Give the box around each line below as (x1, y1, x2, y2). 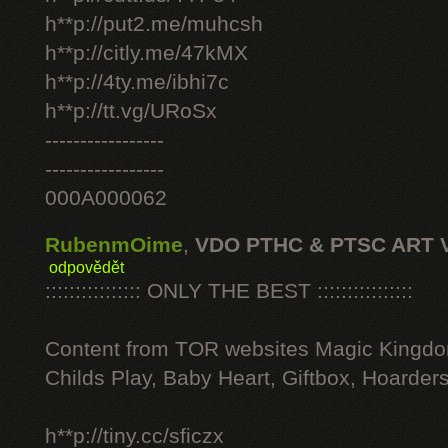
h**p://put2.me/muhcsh (45, 12, 263, 36)
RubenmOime (45, 233, 183, 257)
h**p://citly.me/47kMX (45, 41, 248, 65)
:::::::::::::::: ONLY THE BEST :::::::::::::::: (45, 279, 413, 303)
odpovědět (49, 258, 124, 276)
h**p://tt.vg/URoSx (45, 99, 217, 123)
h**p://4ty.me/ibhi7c (45, 70, 229, 94)
